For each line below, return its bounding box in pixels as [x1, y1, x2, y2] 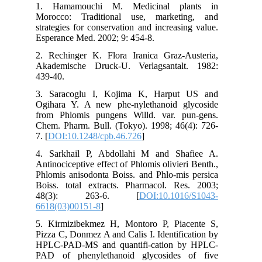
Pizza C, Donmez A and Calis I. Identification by [50, 229, 232, 239]
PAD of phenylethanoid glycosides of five [50, 250, 232, 260]
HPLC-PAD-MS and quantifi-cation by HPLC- [50, 239, 232, 250]
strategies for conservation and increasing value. [50, 22, 232, 32]
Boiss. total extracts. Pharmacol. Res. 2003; [50, 180, 232, 190]
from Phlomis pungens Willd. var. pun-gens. [50, 109, 232, 120]
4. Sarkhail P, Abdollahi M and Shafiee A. [50, 148, 232, 158]
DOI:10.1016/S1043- [153, 190, 232, 201]
